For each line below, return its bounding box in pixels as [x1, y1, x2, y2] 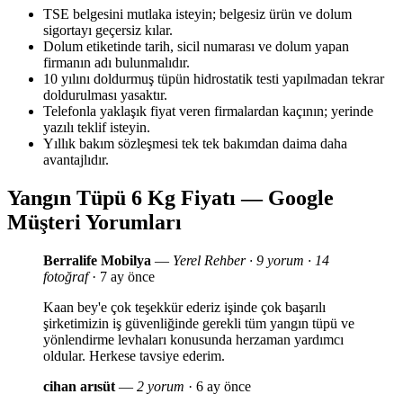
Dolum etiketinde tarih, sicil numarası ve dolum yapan [43, 39, 349, 55]
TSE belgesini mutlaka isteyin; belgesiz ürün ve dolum [43, 6, 352, 22]
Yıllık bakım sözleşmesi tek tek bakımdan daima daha [43, 136, 347, 152]
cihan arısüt [43, 379, 115, 395]
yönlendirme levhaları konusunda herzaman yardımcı [43, 332, 344, 348]
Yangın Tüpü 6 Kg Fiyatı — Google [7, 186, 334, 210]
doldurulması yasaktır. [43, 87, 167, 103]
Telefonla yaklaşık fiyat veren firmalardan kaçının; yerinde [43, 103, 373, 120]
